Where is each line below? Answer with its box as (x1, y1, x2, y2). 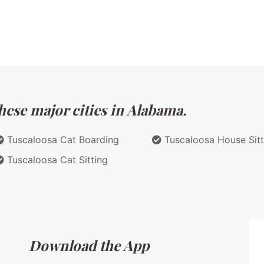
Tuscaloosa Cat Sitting (4, 153, 108, 166)
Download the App (29, 235, 150, 255)
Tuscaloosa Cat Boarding (4, 133, 119, 146)
